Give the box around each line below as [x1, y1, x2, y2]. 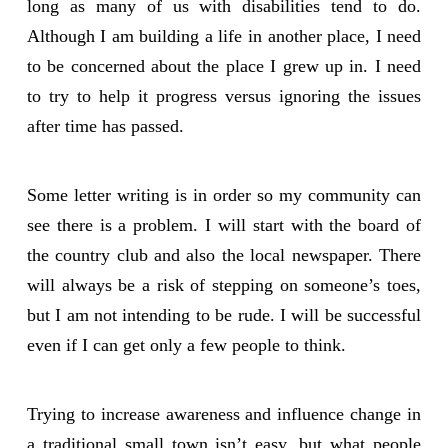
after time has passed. [26, 116, 184, 137]
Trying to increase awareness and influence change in [26, 403, 422, 424]
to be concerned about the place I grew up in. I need [26, 56, 422, 77]
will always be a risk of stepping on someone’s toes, [26, 274, 422, 295]
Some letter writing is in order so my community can [26, 184, 422, 205]
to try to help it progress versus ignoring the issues [26, 86, 422, 107]
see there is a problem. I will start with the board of [26, 214, 422, 235]
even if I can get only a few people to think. [26, 334, 346, 355]
